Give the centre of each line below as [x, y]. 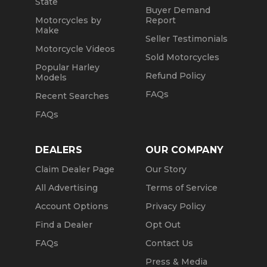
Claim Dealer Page [75, 169]
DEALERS [59, 150]
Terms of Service [181, 187]
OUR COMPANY [185, 150]
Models [51, 77]
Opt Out [163, 224]
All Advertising [66, 187]
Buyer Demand [178, 10]
